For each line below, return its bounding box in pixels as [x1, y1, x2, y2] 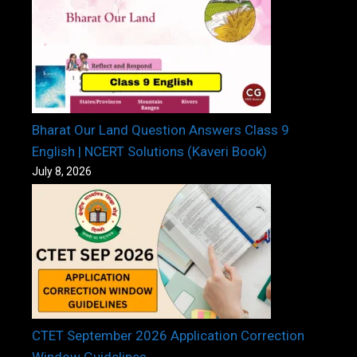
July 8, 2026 [32, 164, 92, 178]
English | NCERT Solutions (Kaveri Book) [32, 143, 267, 159]
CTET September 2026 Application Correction [32, 327, 304, 343]
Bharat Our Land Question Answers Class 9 [32, 121, 289, 138]
